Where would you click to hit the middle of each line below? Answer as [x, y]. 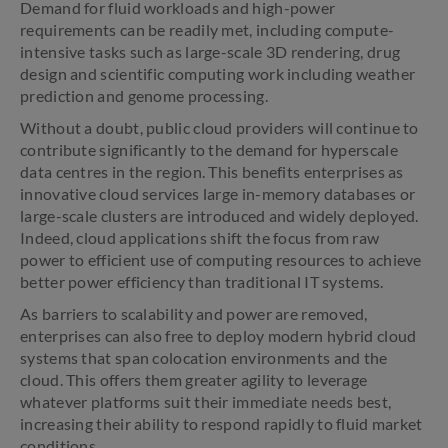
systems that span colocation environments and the [204, 357]
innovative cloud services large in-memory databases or [218, 193]
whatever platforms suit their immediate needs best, [206, 401]
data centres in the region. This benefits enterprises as [212, 171]
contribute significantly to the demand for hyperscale [209, 149]
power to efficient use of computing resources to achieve [221, 259]
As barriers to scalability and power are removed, [194, 313]
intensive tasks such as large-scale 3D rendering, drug [210, 51]
